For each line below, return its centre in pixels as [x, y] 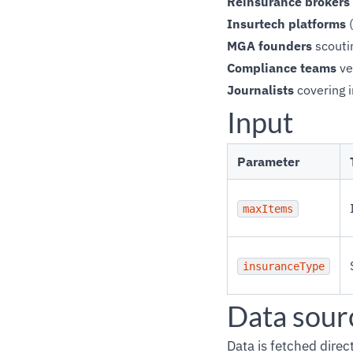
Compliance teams [282, 68]
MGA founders [269, 46]
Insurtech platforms [286, 24]
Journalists [260, 90]
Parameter [268, 162]
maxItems [268, 209]
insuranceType [284, 266]
